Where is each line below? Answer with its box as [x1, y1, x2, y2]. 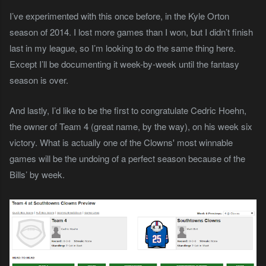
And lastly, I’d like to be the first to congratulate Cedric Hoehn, [9, 103, 246, 116]
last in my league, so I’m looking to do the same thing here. [9, 41, 236, 54]
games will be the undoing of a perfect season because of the [9, 151, 245, 164]
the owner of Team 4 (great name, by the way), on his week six [9, 119, 252, 132]
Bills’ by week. [9, 167, 65, 180]
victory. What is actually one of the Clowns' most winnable [9, 135, 233, 148]
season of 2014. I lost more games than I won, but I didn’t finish [9, 25, 253, 38]
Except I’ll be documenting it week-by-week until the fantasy [9, 57, 239, 70]
